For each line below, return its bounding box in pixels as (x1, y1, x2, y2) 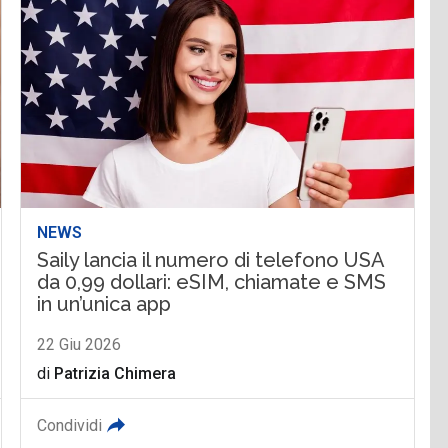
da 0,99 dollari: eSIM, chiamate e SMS (37, 269, 387, 294)
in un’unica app (37, 291, 172, 316)
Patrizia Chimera (54, 363, 177, 383)
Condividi (37, 415, 103, 435)
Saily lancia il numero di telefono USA (37, 247, 385, 272)
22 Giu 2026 (37, 334, 122, 354)
